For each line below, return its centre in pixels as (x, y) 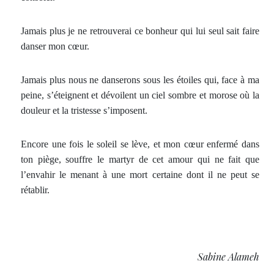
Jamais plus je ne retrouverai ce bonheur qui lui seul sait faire (140, 31)
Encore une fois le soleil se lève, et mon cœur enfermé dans (140, 144)
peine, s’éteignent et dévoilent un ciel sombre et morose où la (140, 95)
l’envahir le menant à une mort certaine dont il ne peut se (140, 175)
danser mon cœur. (55, 46)
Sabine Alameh (228, 257)
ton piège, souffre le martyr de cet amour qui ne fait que (140, 159)
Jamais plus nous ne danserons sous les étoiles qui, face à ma (140, 80)
